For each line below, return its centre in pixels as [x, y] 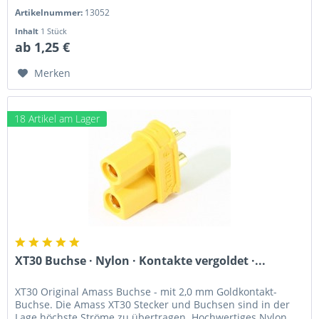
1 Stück [54, 31]
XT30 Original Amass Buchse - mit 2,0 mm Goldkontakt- [146, 291]
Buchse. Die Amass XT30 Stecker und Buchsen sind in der [153, 304]
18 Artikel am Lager [57, 118]
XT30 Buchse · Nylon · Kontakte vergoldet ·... [141, 260]
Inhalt [28, 31]
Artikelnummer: [50, 12]
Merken [53, 73]
